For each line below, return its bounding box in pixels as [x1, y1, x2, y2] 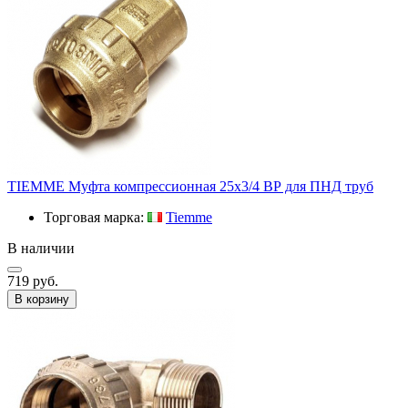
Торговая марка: [44, 209, 148, 225]
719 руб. [7, 272, 58, 289]
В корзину [15, 291, 69, 306]
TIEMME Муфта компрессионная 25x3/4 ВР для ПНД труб [7, 178, 373, 194]
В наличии [7, 240, 75, 256]
